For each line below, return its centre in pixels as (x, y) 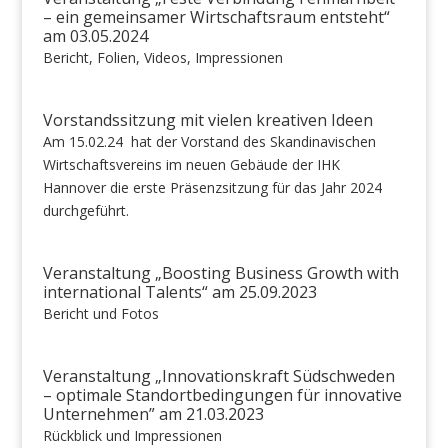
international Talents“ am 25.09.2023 (179, 292)
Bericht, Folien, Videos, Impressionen (162, 57)
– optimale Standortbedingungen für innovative (222, 395)
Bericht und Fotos (100, 313)
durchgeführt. (85, 210)
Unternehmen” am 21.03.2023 (153, 414)
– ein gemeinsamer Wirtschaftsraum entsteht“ (216, 17)
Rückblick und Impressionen (132, 435)
